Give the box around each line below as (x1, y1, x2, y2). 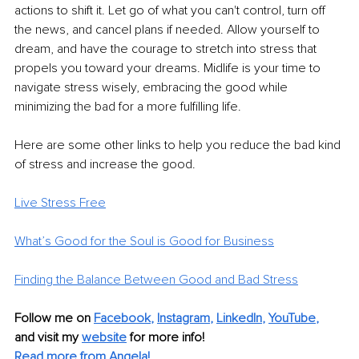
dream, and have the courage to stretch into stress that (14, 41, 320, 58)
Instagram (157, 310, 210, 327)
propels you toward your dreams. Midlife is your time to (14, 60, 324, 77)
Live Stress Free (14, 195, 106, 212)
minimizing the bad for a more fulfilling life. (14, 99, 241, 115)
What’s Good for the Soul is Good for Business (14, 233, 274, 250)
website (82, 329, 127, 346)
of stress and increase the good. (14, 156, 196, 173)
